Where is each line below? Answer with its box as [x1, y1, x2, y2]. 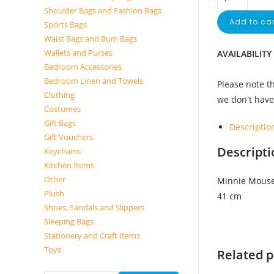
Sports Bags [44, 19, 87, 30]
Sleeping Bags [44, 216, 94, 227]
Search [44, 258, 72, 269]
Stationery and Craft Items [44, 230, 140, 241]
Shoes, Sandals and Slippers [44, 202, 144, 213]
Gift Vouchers [44, 131, 93, 143]
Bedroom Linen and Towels [44, 75, 143, 86]
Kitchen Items [44, 160, 94, 171]
